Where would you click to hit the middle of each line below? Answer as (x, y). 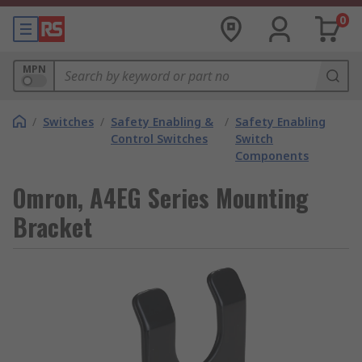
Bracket (53, 227)
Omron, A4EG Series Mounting (161, 198)
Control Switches (159, 139)
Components (272, 156)
